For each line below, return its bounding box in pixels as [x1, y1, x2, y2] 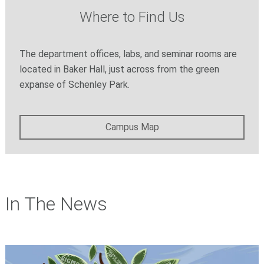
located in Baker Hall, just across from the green [19, 64, 219, 75]
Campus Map [105, 121, 159, 133]
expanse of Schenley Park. [19, 79, 130, 91]
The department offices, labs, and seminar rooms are [19, 48, 237, 60]
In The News [5, 193, 107, 216]
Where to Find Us [79, 8, 185, 25]
